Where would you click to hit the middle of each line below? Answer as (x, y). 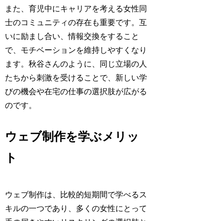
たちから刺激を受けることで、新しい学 (76, 77)
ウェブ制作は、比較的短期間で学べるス (76, 195)
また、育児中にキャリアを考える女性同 (76, 8)
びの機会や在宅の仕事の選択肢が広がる (76, 91)
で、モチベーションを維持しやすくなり (76, 50)
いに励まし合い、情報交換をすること (72, 36)
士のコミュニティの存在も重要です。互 (76, 22)
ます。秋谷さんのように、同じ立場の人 (76, 64)
